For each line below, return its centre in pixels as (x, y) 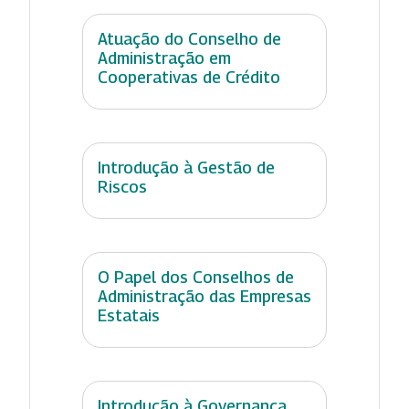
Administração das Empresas (204, 296)
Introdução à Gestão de (186, 167)
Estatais (129, 315)
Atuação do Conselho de (189, 38)
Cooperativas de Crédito (189, 77)
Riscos (122, 186)
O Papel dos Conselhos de (196, 277)
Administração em (164, 58)
